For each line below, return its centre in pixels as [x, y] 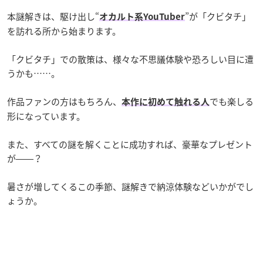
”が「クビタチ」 [218, 16]
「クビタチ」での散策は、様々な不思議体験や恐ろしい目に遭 [130, 59]
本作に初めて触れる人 [166, 102]
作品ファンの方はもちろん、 [64, 101]
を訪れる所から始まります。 [64, 31]
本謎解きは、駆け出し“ [53, 16]
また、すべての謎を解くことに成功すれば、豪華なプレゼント [130, 144]
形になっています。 [46, 116]
